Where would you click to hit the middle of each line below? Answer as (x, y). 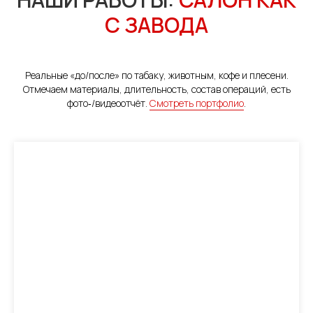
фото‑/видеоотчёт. (108, 103)
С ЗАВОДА (156, 25)
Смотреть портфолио (197, 103)
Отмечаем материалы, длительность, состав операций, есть (156, 89)
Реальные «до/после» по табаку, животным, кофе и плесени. (156, 75)
